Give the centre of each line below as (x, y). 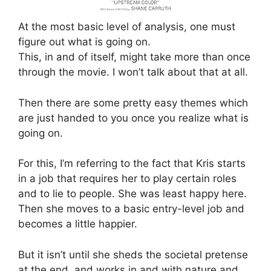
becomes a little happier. (78, 224)
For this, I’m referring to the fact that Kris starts (132, 164)
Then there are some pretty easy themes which (133, 103)
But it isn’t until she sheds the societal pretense (133, 254)
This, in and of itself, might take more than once (134, 57)
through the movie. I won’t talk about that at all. (133, 72)
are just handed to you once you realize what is (133, 118)
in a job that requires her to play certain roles (127, 179)
